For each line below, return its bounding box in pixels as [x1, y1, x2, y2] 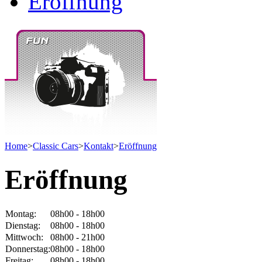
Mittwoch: [5, 232, 46, 243]
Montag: [5, 209, 39, 219]
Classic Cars [33, 140, 78, 151]
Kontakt [84, 140, 113, 151]
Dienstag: [5, 220, 40, 231]
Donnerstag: [5, 244, 50, 254]
